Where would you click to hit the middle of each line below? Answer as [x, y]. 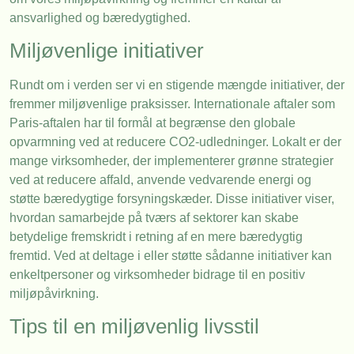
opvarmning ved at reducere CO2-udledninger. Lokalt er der [175, 142]
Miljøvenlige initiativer [107, 51]
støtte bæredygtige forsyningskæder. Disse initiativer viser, [172, 199]
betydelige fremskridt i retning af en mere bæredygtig [156, 237]
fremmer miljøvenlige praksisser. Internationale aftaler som [172, 104]
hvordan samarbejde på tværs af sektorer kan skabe [154, 218]
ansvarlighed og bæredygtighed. [100, 17]
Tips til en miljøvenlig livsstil [134, 327]
